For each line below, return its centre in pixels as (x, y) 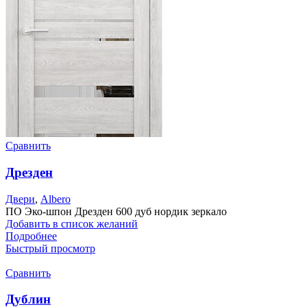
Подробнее (31, 236)
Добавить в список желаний (72, 223)
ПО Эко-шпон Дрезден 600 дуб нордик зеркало (116, 211)
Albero (56, 199)
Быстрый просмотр (50, 248)
